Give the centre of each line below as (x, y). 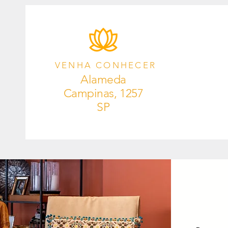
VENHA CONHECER (106, 65)
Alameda (103, 80)
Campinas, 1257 (103, 94)
